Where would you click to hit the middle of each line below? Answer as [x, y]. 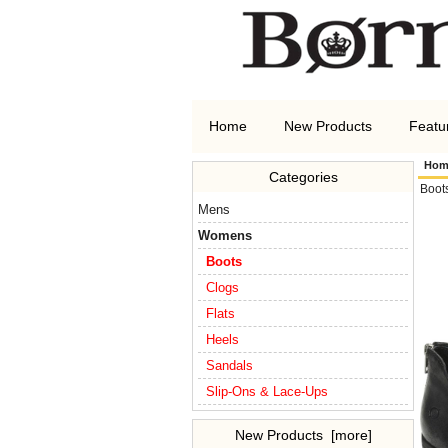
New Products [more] [303, 435]
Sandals [226, 366]
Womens [225, 236]
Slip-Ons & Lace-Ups [263, 392]
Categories [303, 177]
